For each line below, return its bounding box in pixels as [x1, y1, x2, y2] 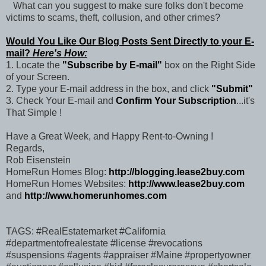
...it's [236, 95, 255, 106]
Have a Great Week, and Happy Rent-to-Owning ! [6, 131, 213, 141]
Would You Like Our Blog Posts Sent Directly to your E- [6, 36, 254, 46]
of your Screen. [6, 71, 69, 82]
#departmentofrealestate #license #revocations [6, 237, 202, 248]
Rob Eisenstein [6, 154, 71, 165]
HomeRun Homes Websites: [6, 178, 128, 189]
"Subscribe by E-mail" [62, 59, 162, 70]
